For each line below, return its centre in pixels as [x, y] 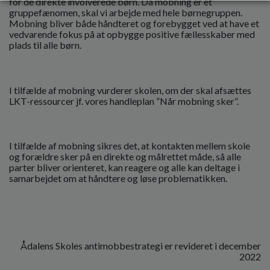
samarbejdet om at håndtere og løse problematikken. [119, 178]
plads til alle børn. [46, 45]
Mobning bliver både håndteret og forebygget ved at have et [134, 24]
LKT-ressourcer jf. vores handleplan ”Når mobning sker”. [124, 101]
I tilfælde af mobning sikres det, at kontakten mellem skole [130, 146]
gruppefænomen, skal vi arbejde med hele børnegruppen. [126, 13]
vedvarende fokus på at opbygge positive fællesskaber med [132, 34]
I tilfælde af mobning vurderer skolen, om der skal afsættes [130, 90]
